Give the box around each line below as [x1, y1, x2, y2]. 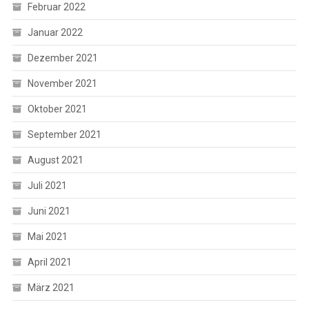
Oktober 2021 [27, 103, 87, 114]
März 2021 [27, 281, 74, 293]
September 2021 [27, 128, 101, 140]
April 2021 [27, 256, 72, 268]
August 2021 [27, 154, 83, 166]
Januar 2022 [27, 26, 83, 38]
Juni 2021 [27, 205, 70, 217]
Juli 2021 [27, 179, 67, 191]
